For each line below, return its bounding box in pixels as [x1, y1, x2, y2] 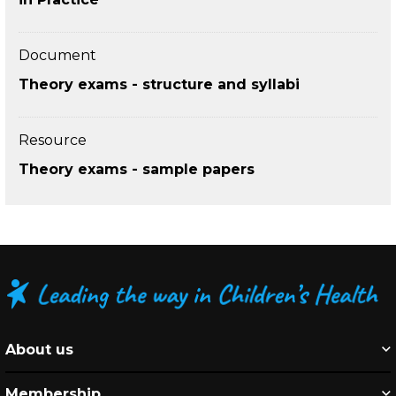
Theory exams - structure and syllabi [19, 76, 300, 93]
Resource [19, 132, 87, 148]
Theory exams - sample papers [19, 161, 255, 178]
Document [19, 47, 96, 64]
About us [5, 341, 73, 358]
